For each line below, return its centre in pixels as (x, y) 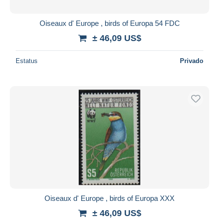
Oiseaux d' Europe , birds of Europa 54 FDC (109, 23)
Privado (192, 61)
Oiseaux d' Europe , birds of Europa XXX (109, 198)
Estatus (27, 61)
